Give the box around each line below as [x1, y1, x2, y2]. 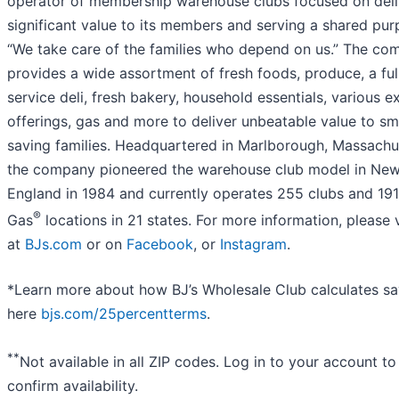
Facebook [126, 234, 193, 253]
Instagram [220, 234, 287, 253]
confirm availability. [7, 377, 138, 395]
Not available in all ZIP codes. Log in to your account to [20, 353, 396, 371]
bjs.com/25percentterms [41, 304, 207, 322]
